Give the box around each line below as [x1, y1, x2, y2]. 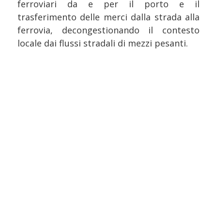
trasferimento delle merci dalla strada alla [17, 11, 200, 23]
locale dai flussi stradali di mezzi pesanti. [17, 37, 188, 49]
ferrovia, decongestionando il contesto [17, 24, 200, 36]
